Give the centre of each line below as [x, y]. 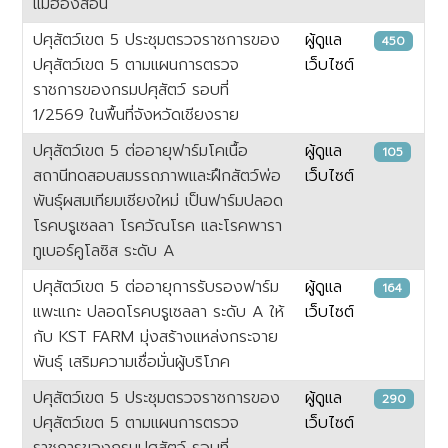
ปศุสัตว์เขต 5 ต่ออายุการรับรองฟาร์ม [156, 286]
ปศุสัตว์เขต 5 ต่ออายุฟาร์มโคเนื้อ [141, 150]
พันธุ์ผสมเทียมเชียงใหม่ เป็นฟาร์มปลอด [158, 200]
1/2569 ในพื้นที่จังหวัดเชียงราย [136, 114]
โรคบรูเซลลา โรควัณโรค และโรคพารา [158, 225]
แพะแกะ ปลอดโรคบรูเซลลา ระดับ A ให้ [159, 311]
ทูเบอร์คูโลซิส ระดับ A [104, 250]
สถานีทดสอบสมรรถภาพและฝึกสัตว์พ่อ [157, 175]
